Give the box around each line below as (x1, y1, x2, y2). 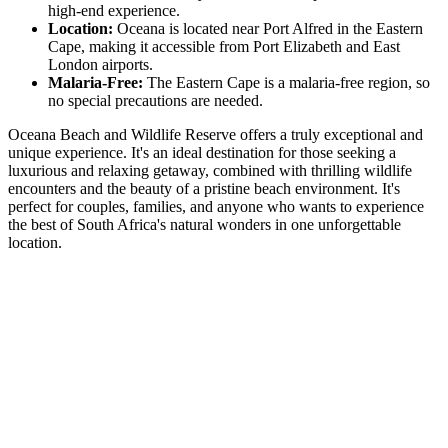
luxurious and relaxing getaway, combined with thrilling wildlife (8, 161, 412, 179)
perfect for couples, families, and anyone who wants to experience (8, 197, 424, 215)
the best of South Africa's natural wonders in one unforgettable (8, 215, 401, 233)
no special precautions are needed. (48, 91, 271, 109)
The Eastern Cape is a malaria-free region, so (143, 73, 430, 91)
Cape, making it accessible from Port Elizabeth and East (48, 37, 400, 55)
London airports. (48, 55, 161, 73)
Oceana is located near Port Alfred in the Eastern (113, 19, 423, 37)
